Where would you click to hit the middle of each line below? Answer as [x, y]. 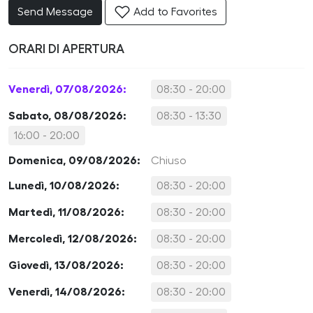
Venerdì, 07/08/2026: [67, 89]
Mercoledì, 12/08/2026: [73, 239]
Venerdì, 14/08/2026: [67, 292]
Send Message [55, 12]
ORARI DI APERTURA [66, 49]
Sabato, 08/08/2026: [67, 116]
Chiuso [169, 160]
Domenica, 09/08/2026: [74, 160]
